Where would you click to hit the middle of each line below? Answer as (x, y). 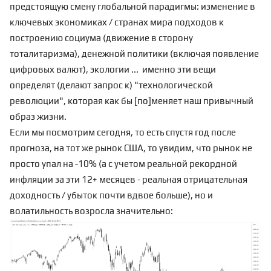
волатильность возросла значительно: (91, 211)
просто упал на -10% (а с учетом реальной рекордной (123, 164)
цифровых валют (46, 69)
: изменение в (226, 6)
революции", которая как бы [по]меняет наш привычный (132, 101)
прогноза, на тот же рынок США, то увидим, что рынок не (131, 148)
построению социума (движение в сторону (101, 38)
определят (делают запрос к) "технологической (111, 85)
